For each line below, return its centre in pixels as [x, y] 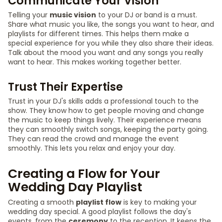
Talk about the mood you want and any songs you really [106, 53]
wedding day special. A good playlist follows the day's [100, 212]
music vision [73, 15]
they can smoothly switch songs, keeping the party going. [108, 129]
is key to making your [159, 202]
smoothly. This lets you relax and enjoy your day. [92, 148]
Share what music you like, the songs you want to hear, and [111, 24]
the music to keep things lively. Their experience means [105, 120]
